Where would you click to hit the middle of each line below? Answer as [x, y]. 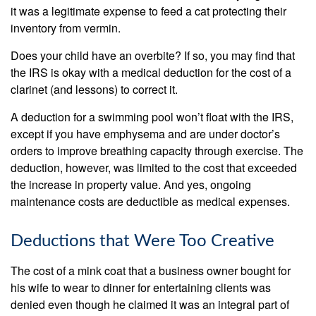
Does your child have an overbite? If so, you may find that [153, 55]
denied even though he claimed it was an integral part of [150, 304]
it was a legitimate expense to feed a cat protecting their [148, 11]
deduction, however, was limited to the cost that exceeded [154, 168]
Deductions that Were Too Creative [142, 241]
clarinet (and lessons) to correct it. [94, 89]
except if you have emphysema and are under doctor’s [145, 134]
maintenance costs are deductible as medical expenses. [150, 201]
